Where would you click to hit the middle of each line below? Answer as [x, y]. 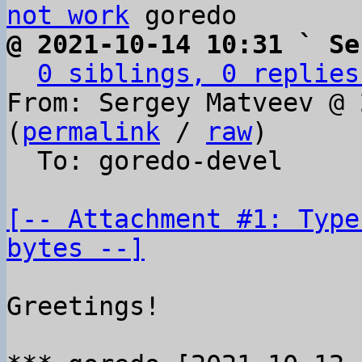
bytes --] [76, 248]
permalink [91, 132]
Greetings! [83, 306]
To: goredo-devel [22, 161]
